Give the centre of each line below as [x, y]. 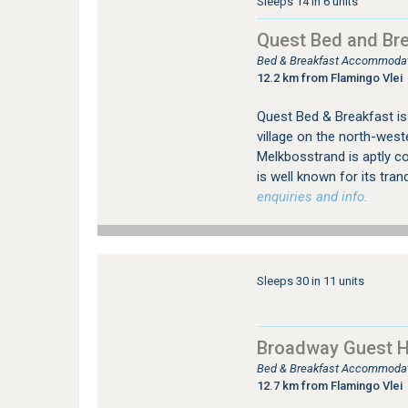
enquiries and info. [312, 197]
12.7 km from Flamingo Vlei [329, 386]
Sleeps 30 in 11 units [310, 281]
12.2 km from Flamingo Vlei [329, 78]
